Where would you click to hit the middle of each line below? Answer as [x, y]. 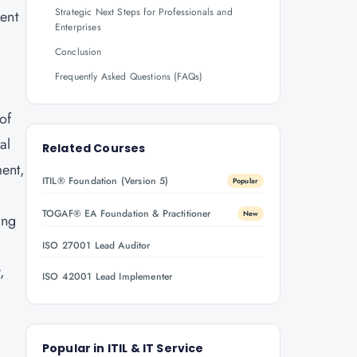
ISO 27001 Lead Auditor [96, 245]
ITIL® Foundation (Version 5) [106, 181]
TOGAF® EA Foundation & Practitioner [127, 214]
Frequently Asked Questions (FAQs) [132, 76]
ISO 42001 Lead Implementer [108, 277]
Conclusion [78, 52]
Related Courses [94, 148]
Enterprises [78, 27]
